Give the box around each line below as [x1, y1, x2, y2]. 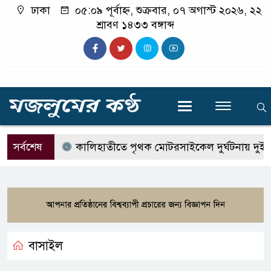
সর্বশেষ [13, 140, 42, 154]
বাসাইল [28, 238, 63, 253]
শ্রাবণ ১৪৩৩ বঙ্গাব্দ [97, 18, 174, 31]
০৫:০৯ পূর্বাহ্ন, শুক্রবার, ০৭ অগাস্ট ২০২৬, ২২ [72, 4, 262, 17]
